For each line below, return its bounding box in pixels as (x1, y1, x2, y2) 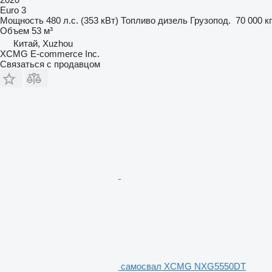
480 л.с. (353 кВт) (46, 15, 118, 25)
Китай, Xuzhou (13, 38, 73, 49)
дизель (158, 15, 188, 25)
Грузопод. (190, 15, 231, 25)
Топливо (121, 15, 155, 25)
